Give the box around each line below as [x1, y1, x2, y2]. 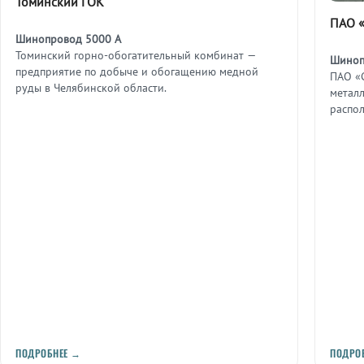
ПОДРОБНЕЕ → [15, 345, 81, 362]
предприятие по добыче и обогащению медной [15, 64, 259, 80]
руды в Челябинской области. [15, 80, 167, 96]
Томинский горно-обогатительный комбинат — [15, 48, 257, 63]
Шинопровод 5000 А [15, 32, 122, 47]
